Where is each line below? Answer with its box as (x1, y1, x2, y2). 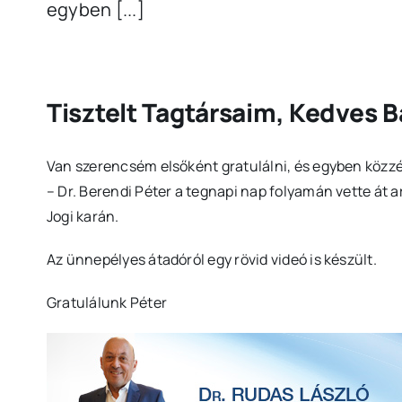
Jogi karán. (46, 206, 119, 227)
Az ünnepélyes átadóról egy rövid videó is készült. (46, 249, 377, 270)
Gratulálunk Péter (46, 293, 168, 313)
